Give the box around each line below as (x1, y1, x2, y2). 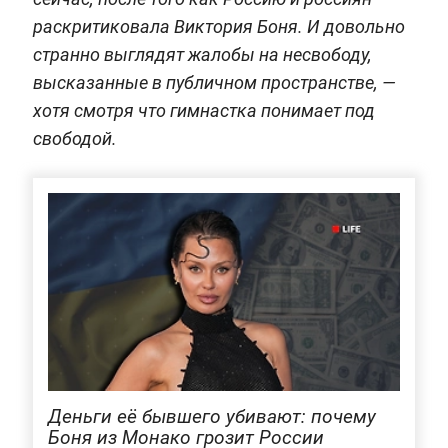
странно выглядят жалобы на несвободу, (32, 43, 372, 65)
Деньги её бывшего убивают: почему (47, 405, 376, 429)
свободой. (32, 127, 117, 149)
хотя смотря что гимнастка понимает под (32, 99, 375, 121)
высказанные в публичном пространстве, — (32, 71, 396, 93)
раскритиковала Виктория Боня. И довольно (32, 15, 405, 37)
